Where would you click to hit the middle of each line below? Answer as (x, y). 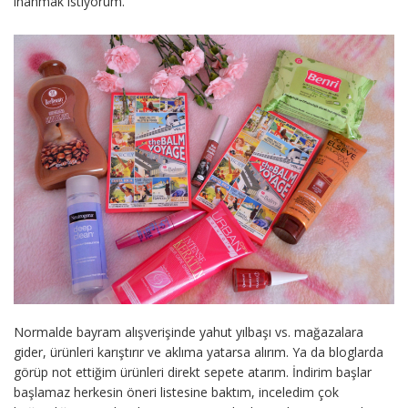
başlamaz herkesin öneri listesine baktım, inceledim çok (176, 393)
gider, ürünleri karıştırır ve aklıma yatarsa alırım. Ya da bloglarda (199, 352)
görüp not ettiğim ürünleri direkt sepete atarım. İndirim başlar (193, 372)
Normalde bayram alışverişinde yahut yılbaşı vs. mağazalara (189, 332)
